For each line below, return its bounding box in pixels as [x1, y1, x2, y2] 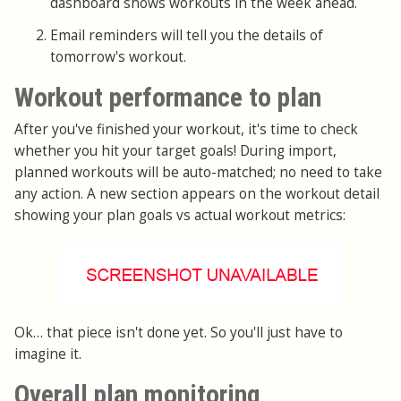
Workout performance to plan [14, 82, 321, 114]
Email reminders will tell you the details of [50, 26, 323, 46]
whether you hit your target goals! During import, [14, 141, 337, 161]
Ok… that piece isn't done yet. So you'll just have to [14, 323, 343, 343]
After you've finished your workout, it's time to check [14, 120, 358, 140]
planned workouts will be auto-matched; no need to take [14, 163, 382, 183]
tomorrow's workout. [50, 47, 186, 67]
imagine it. [14, 345, 81, 364]
